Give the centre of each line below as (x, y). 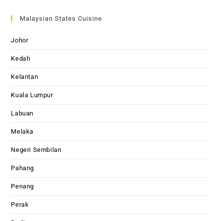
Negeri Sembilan (36, 149)
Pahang (23, 168)
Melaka (22, 131)
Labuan (22, 113)
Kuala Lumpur (32, 95)
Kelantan (25, 76)
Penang (23, 186)
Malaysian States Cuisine (61, 18)
